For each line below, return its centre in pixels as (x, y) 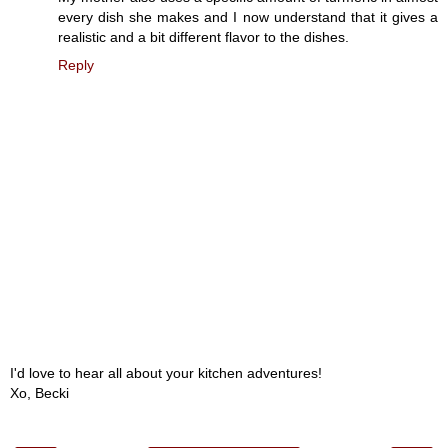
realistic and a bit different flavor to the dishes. (203, 37)
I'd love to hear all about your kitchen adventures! (166, 372)
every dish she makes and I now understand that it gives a (248, 17)
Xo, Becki (39, 392)
